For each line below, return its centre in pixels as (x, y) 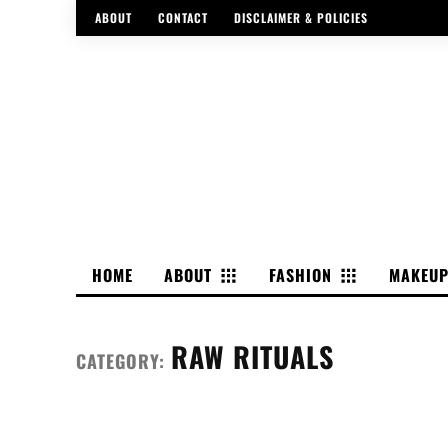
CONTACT (183, 18)
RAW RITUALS (252, 356)
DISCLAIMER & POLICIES (301, 18)
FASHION (300, 274)
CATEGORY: (123, 360)
